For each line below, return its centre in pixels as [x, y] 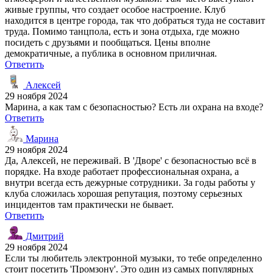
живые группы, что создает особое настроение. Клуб [115, 9]
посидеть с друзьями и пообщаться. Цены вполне [108, 42]
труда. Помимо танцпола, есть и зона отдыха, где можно [122, 31]
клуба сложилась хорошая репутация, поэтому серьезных [124, 193]
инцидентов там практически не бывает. [89, 204]
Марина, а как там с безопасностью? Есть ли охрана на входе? [134, 107]
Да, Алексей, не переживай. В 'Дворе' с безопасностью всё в [131, 160]
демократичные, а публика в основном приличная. [111, 53]
